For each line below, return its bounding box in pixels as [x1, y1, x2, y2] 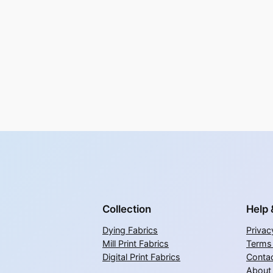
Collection [102, 202, 151, 215]
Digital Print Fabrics [102, 251, 180, 262]
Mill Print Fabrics [102, 238, 169, 249]
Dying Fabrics [102, 224, 158, 235]
